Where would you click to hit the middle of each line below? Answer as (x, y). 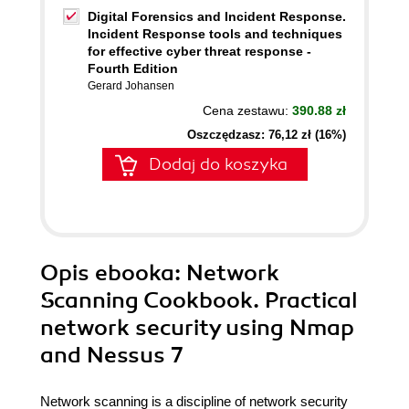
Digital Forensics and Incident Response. (217, 16)
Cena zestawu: (247, 110)
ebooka (135, 273)
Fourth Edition (133, 68)
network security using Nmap (197, 328)
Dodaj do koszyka (218, 164)
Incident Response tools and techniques (215, 34)
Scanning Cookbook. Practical (199, 300)
